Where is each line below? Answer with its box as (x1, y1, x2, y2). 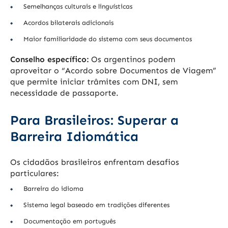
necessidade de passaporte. (10, 88, 119, 98)
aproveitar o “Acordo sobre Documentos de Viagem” (10, 66, 216, 76)
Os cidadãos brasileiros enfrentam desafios (10, 157, 179, 167)
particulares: (10, 168, 59, 179)
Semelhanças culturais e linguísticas (23, 3, 132, 11)
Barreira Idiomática (10, 129, 138, 145)
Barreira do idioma (23, 185, 83, 193)
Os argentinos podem (89, 54, 175, 65)
